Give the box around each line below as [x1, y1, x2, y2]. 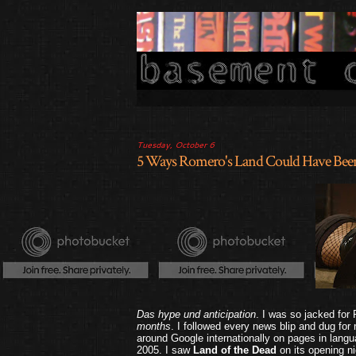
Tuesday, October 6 [137, 138, 215, 151]
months [137, 320, 171, 332]
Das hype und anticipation [137, 308, 256, 320]
